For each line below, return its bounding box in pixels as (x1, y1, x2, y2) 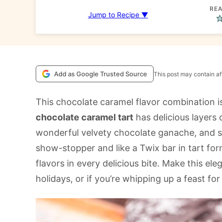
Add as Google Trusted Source (54, 70, 147, 78)
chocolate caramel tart (36, 112, 133, 122)
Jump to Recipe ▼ (88, 10, 148, 19)
